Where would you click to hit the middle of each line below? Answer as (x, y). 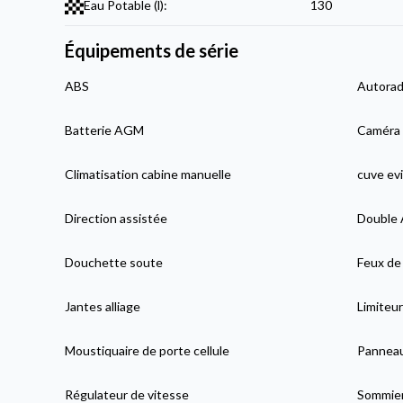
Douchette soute (114, 263)
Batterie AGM (105, 130)
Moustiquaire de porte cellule (148, 351)
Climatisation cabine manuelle (148, 175)
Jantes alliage (103, 307)
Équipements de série (152, 51)
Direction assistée (116, 219)
